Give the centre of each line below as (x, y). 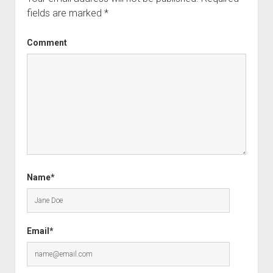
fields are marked (65, 13)
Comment (47, 42)
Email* (40, 231)
